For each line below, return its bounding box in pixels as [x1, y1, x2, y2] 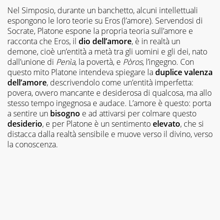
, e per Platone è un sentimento [42, 118, 153, 130]
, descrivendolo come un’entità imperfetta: [47, 77, 193, 88]
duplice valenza [155, 67, 213, 78]
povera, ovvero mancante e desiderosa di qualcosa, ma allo [7, 87, 212, 99]
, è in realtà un [132, 36, 180, 47]
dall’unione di [7, 56, 56, 68]
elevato [153, 118, 180, 130]
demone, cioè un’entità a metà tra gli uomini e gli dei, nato [7, 46, 207, 57]
